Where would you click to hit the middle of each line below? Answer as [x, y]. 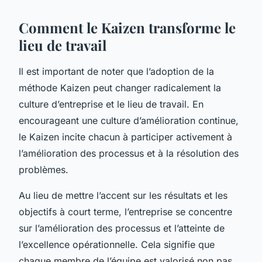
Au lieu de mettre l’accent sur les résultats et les [123, 195]
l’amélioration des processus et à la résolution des [129, 153]
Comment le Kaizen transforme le [127, 27]
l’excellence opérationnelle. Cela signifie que [117, 244]
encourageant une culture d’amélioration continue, [129, 120]
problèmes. [44, 169]
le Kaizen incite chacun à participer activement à [125, 137]
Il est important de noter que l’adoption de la [116, 71]
